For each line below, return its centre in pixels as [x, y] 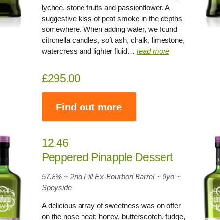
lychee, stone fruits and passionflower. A [105, 8]
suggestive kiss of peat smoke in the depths [112, 18]
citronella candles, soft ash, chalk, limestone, [113, 40]
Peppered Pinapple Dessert [107, 157]
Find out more [89, 107]
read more [153, 51]
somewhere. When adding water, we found [109, 29]
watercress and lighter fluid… [89, 51]
